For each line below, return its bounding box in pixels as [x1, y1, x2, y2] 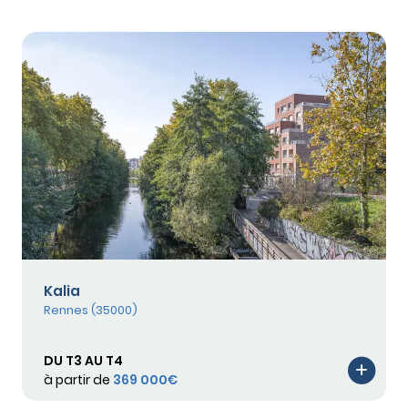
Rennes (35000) [44, 301, 138, 319]
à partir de [44, 370, 113, 389]
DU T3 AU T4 [44, 351, 123, 370]
